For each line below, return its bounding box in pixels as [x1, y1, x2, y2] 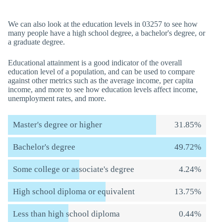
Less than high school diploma [13, 209, 120, 219]
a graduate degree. [8, 38, 65, 46]
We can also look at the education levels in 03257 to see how [8, 20, 198, 28]
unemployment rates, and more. [8, 94, 106, 103]
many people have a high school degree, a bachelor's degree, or [8, 29, 205, 37]
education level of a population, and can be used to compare [8, 67, 195, 76]
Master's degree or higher [13, 120, 102, 129]
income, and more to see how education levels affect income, [8, 85, 198, 94]
